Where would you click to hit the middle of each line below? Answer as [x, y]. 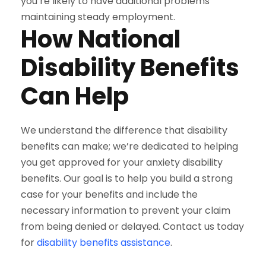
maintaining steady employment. [98, 17]
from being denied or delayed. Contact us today [132, 226]
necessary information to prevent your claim [126, 210]
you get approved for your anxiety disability [122, 162]
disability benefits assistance [104, 242]
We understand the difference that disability [124, 130]
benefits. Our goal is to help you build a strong [127, 178]
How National [101, 39]
